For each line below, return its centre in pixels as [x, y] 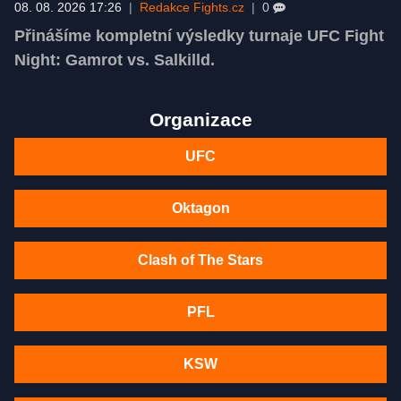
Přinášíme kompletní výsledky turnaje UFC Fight [199, 35]
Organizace [200, 119]
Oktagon [200, 208]
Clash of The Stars [200, 260]
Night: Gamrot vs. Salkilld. [115, 60]
